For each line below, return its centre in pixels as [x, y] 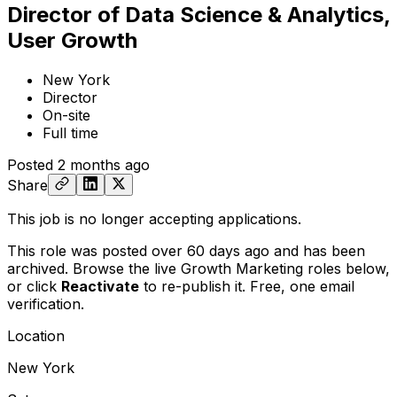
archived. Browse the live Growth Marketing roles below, [198, 268]
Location [36, 335]
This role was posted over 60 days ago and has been [186, 250]
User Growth [72, 40]
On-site [66, 115]
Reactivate [100, 286]
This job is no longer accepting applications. [154, 218]
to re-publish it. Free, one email [247, 286]
